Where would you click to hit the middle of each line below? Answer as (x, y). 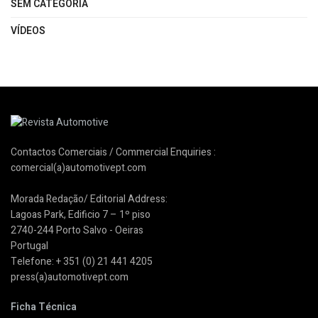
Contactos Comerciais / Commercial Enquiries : (113, 153)
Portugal (29, 246)
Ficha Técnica (44, 307)
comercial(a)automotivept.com (78, 168)
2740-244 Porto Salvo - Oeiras (77, 231)
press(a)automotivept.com (70, 278)
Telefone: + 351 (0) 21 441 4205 (82, 262)
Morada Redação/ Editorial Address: (89, 199)
